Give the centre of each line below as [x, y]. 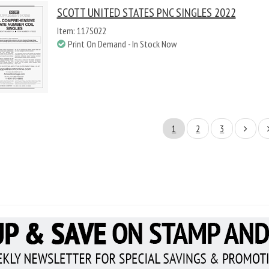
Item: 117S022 [81, 31]
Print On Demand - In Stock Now [122, 44]
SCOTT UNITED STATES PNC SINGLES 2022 [146, 13]
